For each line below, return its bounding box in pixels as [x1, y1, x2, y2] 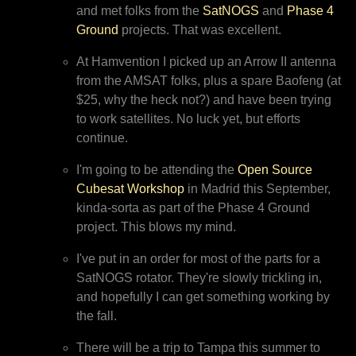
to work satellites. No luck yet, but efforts [76, 111, 300, 126]
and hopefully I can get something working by [76, 289, 330, 304]
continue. [76, 130, 128, 145]
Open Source [238, 162, 312, 176]
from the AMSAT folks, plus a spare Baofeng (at [76, 73, 341, 87]
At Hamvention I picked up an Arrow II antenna [76, 54, 336, 68]
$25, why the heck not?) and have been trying [76, 92, 331, 106]
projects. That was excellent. [118, 22, 281, 37]
